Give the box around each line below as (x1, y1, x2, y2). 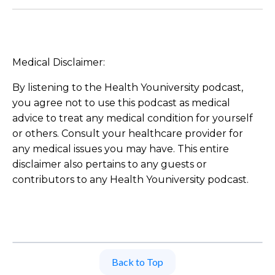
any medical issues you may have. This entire (12, 143, 229, 155)
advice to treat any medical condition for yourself (12, 112, 253, 124)
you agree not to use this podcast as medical (12, 97, 230, 109)
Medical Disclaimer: (12, 56, 105, 68)
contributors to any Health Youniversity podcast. (12, 174, 249, 185)
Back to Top (112, 256, 163, 268)
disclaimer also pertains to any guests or (12, 158, 207, 170)
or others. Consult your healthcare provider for (12, 128, 243, 139)
